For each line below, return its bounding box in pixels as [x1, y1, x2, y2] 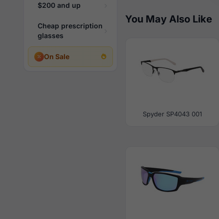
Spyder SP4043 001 [143, 110, 202, 118]
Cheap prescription [38, 22, 103, 30]
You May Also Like [125, 13, 212, 25]
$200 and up [38, 1, 81, 9]
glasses [38, 31, 64, 40]
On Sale [44, 52, 69, 61]
